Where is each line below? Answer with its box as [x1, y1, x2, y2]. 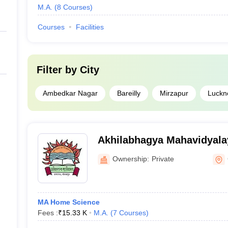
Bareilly [117, 89, 140, 97]
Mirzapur [159, 89, 188, 97]
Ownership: [112, 154, 149, 163]
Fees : [37, 209, 58, 217]
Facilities [75, 23, 104, 31]
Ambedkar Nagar [42, 89, 98, 97]
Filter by [36, 64, 80, 75]
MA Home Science [37, 198, 100, 206]
